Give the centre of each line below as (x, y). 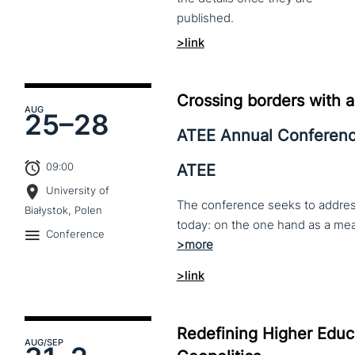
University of (78, 191)
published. (205, 18)
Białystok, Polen (64, 210)
